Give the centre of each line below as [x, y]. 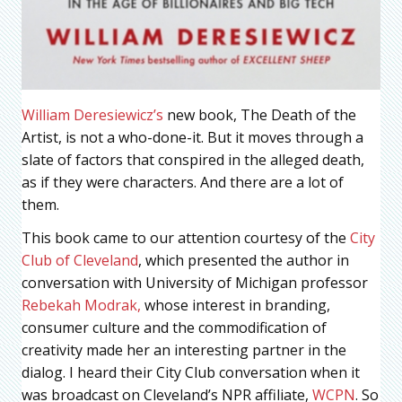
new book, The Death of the [260, 115]
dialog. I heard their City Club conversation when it [191, 373]
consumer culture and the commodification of [174, 328]
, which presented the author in [244, 261]
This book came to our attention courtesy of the [186, 238]
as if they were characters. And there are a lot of [183, 183]
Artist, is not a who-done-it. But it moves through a [192, 138]
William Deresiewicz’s [92, 115]
